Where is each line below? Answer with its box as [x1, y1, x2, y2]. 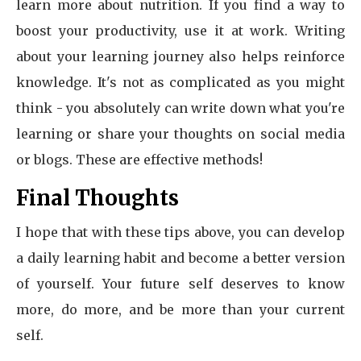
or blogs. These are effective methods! [16, 151, 263, 168]
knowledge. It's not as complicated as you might [16, 74, 345, 90]
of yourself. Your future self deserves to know [16, 276, 345, 292]
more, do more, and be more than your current [16, 301, 345, 317]
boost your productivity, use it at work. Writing [16, 23, 345, 39]
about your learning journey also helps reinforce [16, 48, 345, 64]
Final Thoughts [16, 185, 179, 211]
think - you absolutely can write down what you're [16, 100, 345, 116]
